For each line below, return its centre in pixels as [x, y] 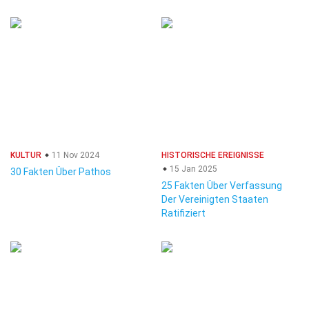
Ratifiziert [183, 213]
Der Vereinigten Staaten [215, 199]
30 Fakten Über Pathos [61, 172]
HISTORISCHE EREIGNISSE [213, 155]
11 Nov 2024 [74, 155]
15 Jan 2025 [192, 169]
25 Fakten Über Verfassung [222, 186]
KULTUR [26, 155]
